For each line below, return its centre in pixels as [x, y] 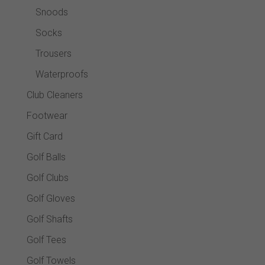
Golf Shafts [49, 219]
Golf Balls [46, 157]
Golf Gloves [51, 198]
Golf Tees [46, 240]
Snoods [51, 12]
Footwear [47, 115]
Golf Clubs [47, 177]
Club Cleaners [54, 95]
